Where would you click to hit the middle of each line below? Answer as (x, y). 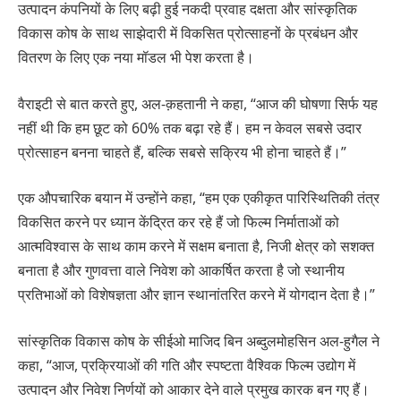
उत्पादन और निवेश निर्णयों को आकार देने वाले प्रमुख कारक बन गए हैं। (194, 389)
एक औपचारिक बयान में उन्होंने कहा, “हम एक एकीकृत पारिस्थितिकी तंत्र (199, 198)
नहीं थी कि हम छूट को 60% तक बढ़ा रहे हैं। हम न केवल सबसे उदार (190, 128)
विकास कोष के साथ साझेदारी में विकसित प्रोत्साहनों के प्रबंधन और (188, 34)
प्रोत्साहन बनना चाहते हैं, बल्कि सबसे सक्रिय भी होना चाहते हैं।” (182, 152)
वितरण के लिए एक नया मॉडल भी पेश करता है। (136, 58)
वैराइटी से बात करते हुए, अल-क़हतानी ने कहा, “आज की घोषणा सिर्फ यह (198, 103)
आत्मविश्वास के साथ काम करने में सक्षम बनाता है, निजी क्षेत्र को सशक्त (196, 247)
